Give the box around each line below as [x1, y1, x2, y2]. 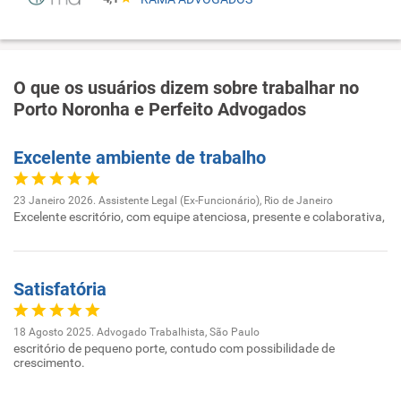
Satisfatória [13, 278, 107, 300]
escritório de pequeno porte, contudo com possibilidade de [13, 341, 335, 355]
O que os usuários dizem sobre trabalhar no [13, 77, 359, 98]
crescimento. [13, 355, 85, 370]
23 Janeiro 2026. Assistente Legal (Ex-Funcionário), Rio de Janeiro [13, 194, 333, 207]
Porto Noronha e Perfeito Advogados [13, 98, 306, 120]
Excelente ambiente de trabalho [13, 147, 266, 168]
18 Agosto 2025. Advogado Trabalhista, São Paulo [13, 326, 260, 338]
